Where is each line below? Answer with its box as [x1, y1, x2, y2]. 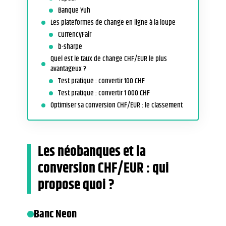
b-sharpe [58, 40, 82, 52]
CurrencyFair [58, 28, 91, 40]
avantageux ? [50, 63, 86, 75]
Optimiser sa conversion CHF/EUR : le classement [50, 99, 183, 111]
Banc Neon [34, 206, 77, 223]
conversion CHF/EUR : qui [38, 158, 169, 179]
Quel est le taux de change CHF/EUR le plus [50, 52, 167, 65]
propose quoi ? [38, 175, 115, 196]
